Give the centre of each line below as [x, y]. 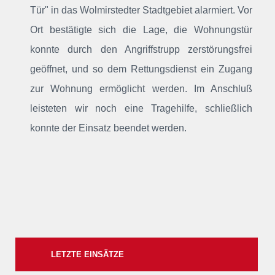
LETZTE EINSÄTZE [87, 254]
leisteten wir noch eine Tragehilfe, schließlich [141, 108]
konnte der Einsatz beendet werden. [108, 128]
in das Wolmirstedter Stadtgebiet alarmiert [142, 10]
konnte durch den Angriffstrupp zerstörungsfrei [141, 49]
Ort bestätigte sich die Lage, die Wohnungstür [141, 30]
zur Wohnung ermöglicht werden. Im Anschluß [141, 89]
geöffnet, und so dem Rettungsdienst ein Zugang [141, 69]
